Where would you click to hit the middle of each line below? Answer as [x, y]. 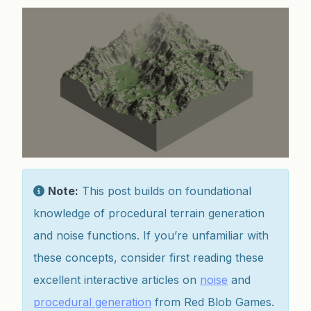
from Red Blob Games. [213, 302]
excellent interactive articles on [117, 279]
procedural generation [92, 302]
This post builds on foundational [165, 191]
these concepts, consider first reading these [149, 257]
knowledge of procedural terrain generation [149, 213]
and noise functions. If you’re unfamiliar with [151, 235]
